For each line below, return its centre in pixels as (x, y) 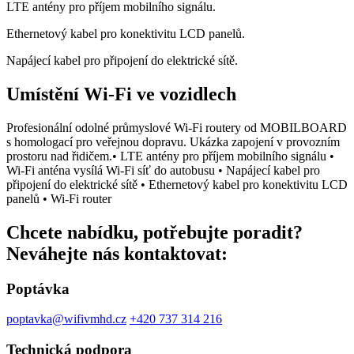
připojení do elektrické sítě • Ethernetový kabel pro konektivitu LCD (177, 184)
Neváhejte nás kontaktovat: (117, 253)
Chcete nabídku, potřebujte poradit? (154, 232)
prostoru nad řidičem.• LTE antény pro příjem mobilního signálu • (170, 156)
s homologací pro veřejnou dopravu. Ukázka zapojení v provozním (173, 141)
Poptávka (38, 288)
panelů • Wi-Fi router (59, 198)
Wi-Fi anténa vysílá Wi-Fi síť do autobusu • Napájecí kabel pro (163, 170)
